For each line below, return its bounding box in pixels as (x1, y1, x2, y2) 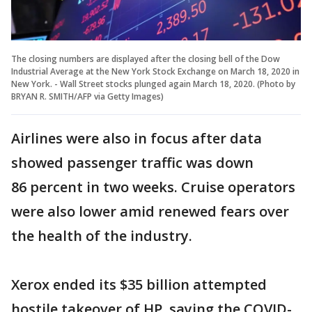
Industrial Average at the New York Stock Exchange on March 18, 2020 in (11, 65, 299, 77)
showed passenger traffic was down (11, 153, 253, 172)
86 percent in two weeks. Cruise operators (11, 177, 295, 196)
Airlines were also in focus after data (11, 128, 262, 148)
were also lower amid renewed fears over (11, 201, 289, 221)
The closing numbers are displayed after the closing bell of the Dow (11, 52, 280, 65)
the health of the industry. (11, 226, 192, 245)
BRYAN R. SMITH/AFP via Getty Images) (11, 90, 164, 102)
